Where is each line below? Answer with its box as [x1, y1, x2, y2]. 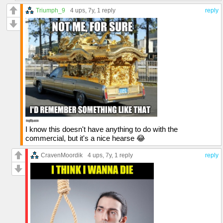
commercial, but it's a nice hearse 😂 [25, 133, 145, 142]
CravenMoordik [41, 151, 83, 158]
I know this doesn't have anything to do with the [25, 124, 178, 133]
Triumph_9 [36, 6, 65, 13]
